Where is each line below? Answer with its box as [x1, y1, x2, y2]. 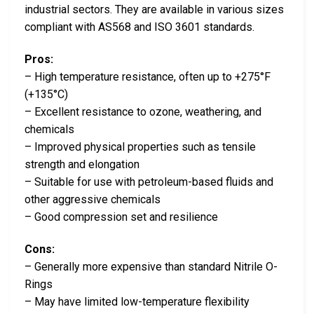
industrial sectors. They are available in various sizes [25, 3, 284, 17]
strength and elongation [25, 157, 139, 171]
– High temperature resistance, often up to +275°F [25, 69, 271, 83]
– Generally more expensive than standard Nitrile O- [25, 259, 278, 273]
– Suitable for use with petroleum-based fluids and [25, 175, 273, 189]
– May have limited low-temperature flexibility [25, 294, 250, 308]
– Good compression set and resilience [25, 210, 218, 224]
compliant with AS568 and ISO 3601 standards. [25, 20, 254, 34]
